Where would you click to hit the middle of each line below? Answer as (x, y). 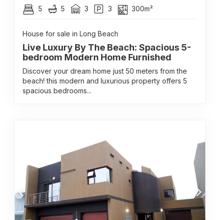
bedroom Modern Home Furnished (97, 57)
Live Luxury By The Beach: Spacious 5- (107, 47)
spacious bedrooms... (57, 91)
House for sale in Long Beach (70, 34)
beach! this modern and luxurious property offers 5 (105, 81)
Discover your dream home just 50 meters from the (105, 71)
